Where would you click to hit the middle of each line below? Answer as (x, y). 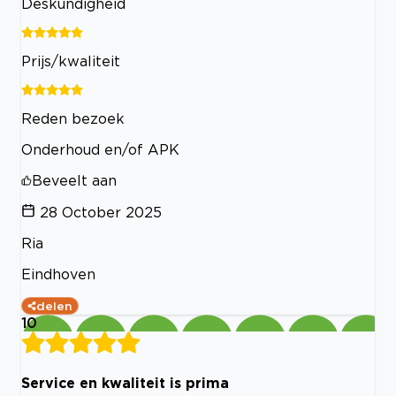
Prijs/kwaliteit (71, 61)
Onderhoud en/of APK (100, 150)
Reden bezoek (73, 119)
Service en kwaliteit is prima (125, 382)
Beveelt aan (74, 181)
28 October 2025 (101, 213)
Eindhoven (58, 274)
